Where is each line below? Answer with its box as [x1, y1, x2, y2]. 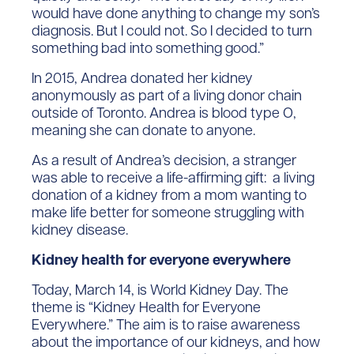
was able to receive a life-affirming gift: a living [31, 168, 314, 187]
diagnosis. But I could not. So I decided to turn [31, 21, 312, 40]
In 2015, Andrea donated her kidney [31, 69, 253, 88]
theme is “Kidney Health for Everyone [31, 298, 261, 317]
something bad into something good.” [31, 39, 264, 58]
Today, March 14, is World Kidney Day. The [31, 281, 288, 299]
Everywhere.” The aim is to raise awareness [31, 315, 300, 334]
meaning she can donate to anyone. [31, 121, 255, 140]
